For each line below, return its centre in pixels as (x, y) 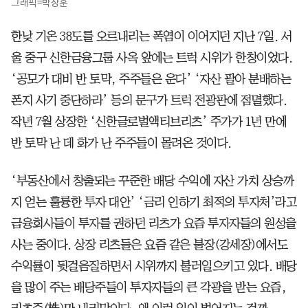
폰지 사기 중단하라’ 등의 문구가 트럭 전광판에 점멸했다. (149, 100)
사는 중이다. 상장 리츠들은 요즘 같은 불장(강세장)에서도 (149, 244)
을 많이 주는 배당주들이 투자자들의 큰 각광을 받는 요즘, (148, 287)
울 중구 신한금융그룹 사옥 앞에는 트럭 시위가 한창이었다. (152, 57)
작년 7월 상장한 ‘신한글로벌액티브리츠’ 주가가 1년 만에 (148, 121)
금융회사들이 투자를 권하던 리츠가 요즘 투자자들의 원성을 (154, 223)
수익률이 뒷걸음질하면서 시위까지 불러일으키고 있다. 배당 (154, 266)
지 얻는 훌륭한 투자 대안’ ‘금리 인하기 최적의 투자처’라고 (154, 202)
